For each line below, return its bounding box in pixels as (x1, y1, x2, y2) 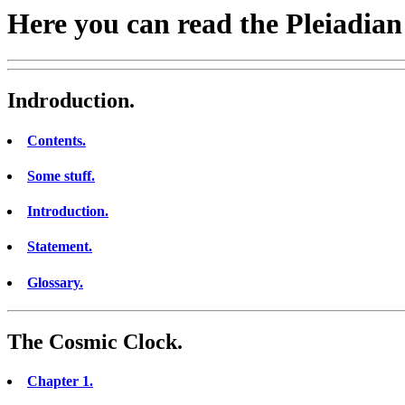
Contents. (27, 132, 86, 148)
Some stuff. (27, 167, 95, 184)
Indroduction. (7, 89, 135, 113)
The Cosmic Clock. (7, 329, 183, 353)
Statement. (27, 239, 92, 255)
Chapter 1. (27, 373, 93, 390)
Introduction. (27, 203, 108, 220)
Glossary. (27, 274, 83, 290)
